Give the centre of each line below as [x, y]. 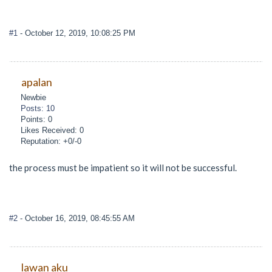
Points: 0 [37, 120]
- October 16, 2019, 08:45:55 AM [77, 218]
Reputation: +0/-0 [51, 141]
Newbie [34, 98]
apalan [36, 82]
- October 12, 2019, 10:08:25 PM [78, 33]
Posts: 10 [38, 109]
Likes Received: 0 [53, 131]
